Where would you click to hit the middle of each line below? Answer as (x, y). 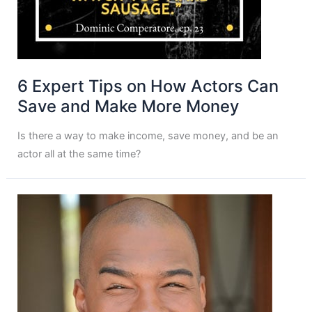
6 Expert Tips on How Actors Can (148, 86)
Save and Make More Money (128, 107)
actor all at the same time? (79, 154)
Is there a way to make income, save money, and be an (148, 135)
